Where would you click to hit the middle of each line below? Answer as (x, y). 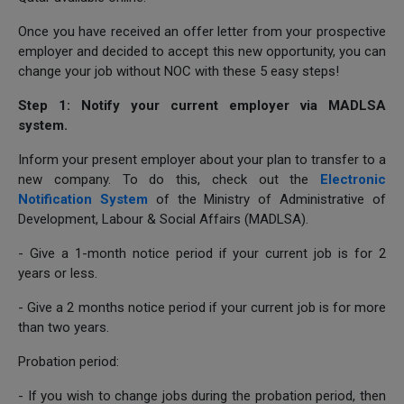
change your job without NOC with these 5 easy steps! (179, 71)
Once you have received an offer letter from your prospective (202, 31)
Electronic (353, 179)
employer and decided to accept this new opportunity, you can (202, 51)
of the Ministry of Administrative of (271, 199)
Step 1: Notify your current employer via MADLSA (202, 105)
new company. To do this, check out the (169, 179)
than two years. (64, 327)
